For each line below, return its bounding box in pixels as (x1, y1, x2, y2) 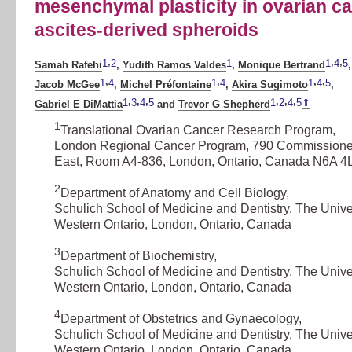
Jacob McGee (35, 79, 100, 91)
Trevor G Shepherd (178, 98, 270, 111)
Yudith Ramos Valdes (123, 58, 226, 71)
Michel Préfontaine (120, 79, 211, 91)
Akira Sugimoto (232, 79, 308, 91)
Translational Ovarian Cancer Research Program (60, 123, 332, 137)
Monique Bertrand (238, 58, 325, 71)
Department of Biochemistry (60, 249, 214, 263)
